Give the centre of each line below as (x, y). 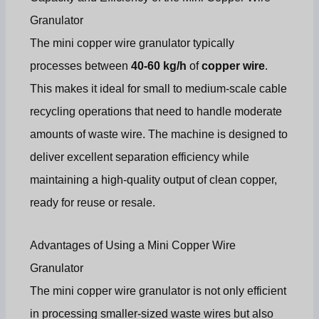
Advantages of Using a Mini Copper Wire (133, 245)
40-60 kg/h (159, 66)
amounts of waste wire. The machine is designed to (159, 134)
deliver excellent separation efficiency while (140, 157)
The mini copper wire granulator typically (132, 43)
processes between (81, 66)
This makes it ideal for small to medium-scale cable (159, 88)
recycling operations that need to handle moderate (156, 111)
